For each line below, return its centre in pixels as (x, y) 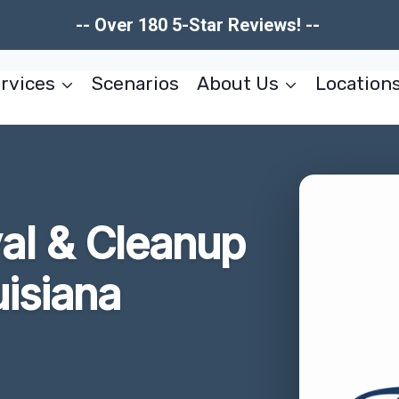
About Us (237, 83)
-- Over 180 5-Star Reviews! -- (199, 25)
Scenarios (136, 83)
